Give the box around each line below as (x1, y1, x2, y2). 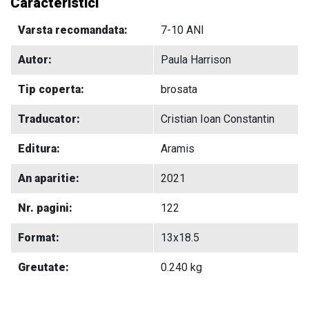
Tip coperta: (18, 82, 84, 96)
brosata (161, 82, 197, 96)
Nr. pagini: (18, 201, 72, 215)
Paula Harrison (161, 52, 231, 66)
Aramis (161, 141, 195, 155)
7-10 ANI (161, 23, 204, 37)
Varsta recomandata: (18, 23, 128, 37)
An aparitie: (18, 171, 79, 185)
